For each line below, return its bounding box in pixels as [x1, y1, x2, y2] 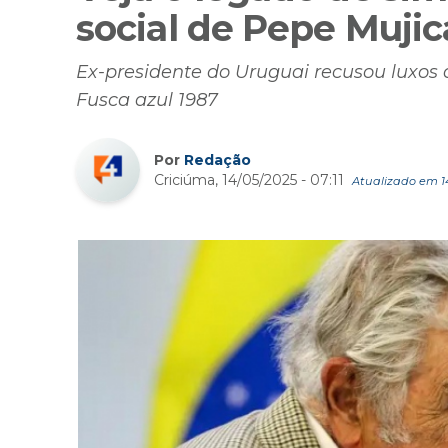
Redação [184, 150, 251, 169]
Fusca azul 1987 [76, 89, 218, 112]
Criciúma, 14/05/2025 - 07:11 [154, 170, 348, 189]
